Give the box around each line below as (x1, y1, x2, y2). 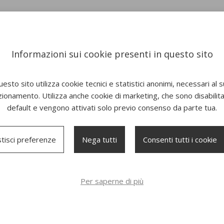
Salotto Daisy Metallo (20, 171, 97, 181)
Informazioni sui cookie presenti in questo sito (11, 47, 213, 60)
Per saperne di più (80, 175, 143, 186)
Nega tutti (82, 134, 117, 144)
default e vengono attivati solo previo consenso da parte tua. (7, 102, 217, 112)
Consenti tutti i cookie (143, 134, 217, 144)
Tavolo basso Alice (131, 171, 199, 181)
